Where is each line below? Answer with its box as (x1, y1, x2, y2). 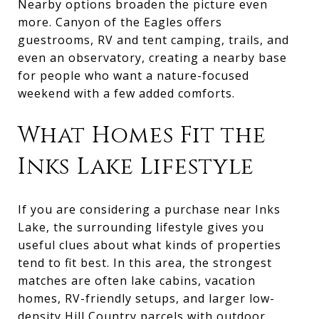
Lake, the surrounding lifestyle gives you (18, 219, 264, 235)
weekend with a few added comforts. (18, 85, 235, 101)
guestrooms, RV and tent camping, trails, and (18, 31, 289, 48)
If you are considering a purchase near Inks (18, 201, 281, 217)
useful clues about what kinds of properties (18, 236, 281, 253)
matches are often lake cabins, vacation (18, 272, 256, 288)
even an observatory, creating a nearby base (18, 49, 287, 66)
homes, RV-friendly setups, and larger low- (18, 290, 275, 306)
